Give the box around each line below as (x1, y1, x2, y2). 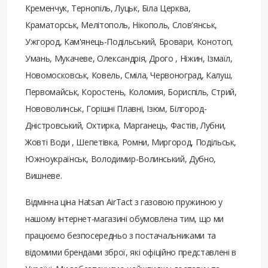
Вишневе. (25, 170, 62, 182)
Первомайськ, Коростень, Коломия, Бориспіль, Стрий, (25, 86, 237, 98)
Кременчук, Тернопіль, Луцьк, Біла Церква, (25, 2, 191, 14)
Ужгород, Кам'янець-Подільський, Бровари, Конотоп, (25, 36, 233, 48)
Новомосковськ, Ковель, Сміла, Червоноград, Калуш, (25, 69, 233, 81)
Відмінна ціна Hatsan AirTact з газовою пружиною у (25, 196, 223, 208)
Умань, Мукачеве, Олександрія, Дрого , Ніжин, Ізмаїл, (25, 53, 233, 65)
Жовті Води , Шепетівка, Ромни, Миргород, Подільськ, (25, 136, 237, 148)
